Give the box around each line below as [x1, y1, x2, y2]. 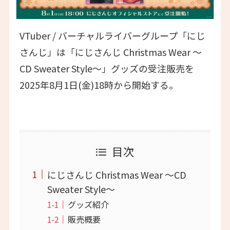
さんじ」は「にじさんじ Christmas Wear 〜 [19, 45, 202, 59]
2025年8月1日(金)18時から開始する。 [19, 78, 178, 92]
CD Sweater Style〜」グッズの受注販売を [19, 62, 194, 75]
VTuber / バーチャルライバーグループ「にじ [19, 29, 205, 43]
